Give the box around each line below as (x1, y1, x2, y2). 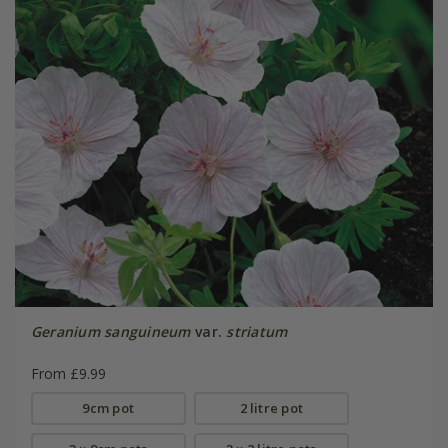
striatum (226, 321, 288, 341)
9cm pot (82, 398, 135, 417)
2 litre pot (239, 398, 304, 417)
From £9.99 (30, 363, 106, 383)
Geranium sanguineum (30, 321, 191, 341)
